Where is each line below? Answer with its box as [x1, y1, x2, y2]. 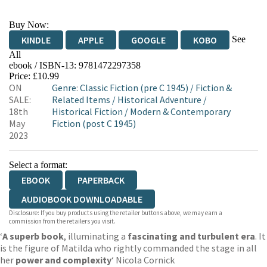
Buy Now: [9, 19, 49, 30]
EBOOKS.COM [21, 63, 76, 76]
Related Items [52, 93, 111, 105]
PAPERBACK [77, 173, 125, 186]
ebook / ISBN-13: [9, 60, 79, 70]
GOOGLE [131, 33, 166, 46]
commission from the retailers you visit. [9, 216, 116, 225]
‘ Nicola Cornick [111, 253, 175, 266]
